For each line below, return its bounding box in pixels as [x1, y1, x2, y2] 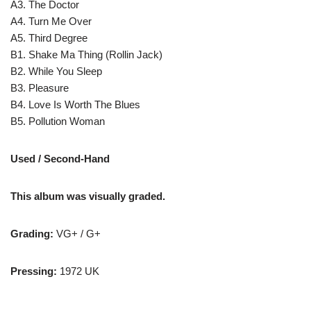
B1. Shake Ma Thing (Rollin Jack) [10, 49, 162, 61]
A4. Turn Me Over [10, 15, 92, 28]
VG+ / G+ [56, 228, 101, 240]
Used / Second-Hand [10, 153, 110, 165]
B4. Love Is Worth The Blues [10, 99, 140, 111]
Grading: [10, 228, 56, 240]
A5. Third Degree [10, 32, 87, 44]
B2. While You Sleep [10, 65, 102, 78]
